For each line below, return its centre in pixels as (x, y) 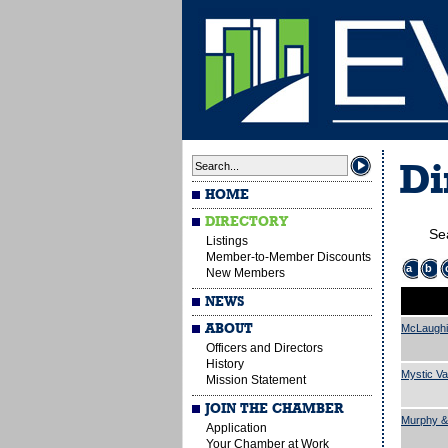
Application (236, 428)
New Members (245, 273)
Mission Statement (256, 380)
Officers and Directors (264, 348)
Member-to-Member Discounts (288, 257)
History (225, 364)
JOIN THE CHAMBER (275, 409)
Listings (227, 241)
